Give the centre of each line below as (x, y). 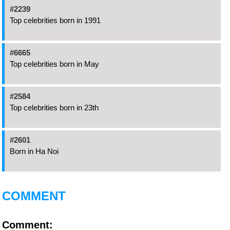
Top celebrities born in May (54, 64)
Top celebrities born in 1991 (55, 21)
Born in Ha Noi (34, 151)
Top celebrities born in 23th (54, 108)
